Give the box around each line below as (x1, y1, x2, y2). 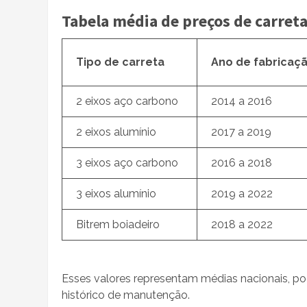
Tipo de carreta (76, 55, 164, 69)
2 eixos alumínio (76, 125, 156, 138)
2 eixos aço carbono (76, 94, 178, 108)
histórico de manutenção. (62, 288, 190, 302)
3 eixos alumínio (76, 186, 156, 200)
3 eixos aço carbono (76, 156, 178, 169)
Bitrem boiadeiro (76, 217, 160, 231)
